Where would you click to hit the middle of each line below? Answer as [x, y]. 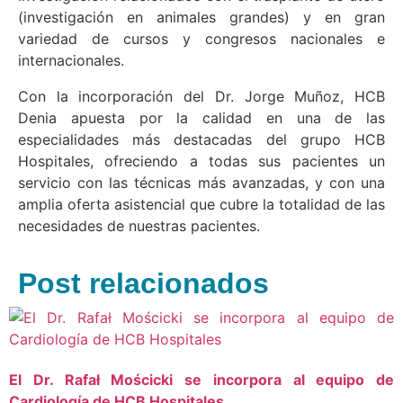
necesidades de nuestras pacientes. [139, 225]
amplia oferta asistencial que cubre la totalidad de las [201, 204]
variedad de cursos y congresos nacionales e [201, 38]
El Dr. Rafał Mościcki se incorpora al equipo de [201, 379]
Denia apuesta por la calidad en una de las [201, 117]
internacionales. [71, 60]
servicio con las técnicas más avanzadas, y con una [201, 182]
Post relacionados [143, 283]
